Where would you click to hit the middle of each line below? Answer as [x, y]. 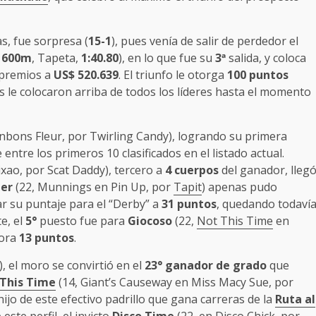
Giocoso [151, 221]
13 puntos [47, 238]
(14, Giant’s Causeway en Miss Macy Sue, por [176, 282]
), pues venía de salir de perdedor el [205, 41]
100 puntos [258, 75]
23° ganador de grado [206, 266]
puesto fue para [82, 221]
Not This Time [235, 221]
